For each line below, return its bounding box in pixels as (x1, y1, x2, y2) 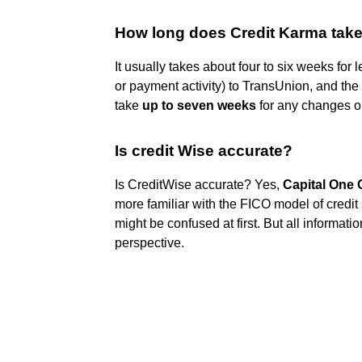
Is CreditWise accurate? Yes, (115, 177, 283, 192)
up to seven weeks (142, 98, 256, 112)
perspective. (115, 235, 184, 250)
